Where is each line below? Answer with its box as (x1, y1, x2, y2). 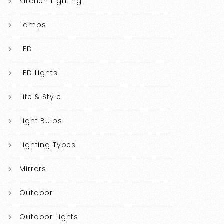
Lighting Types (19, 140, 76, 150)
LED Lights (19, 68, 58, 78)
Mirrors (19, 164, 47, 174)
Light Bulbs (19, 116, 62, 126)
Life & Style (19, 92, 61, 102)
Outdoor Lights (19, 212, 79, 222)
